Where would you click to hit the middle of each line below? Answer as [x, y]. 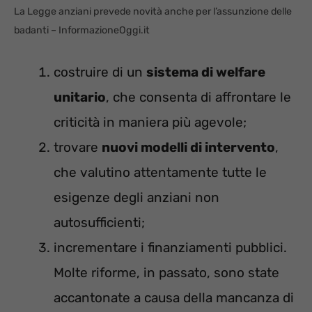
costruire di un [100, 72]
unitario [80, 97]
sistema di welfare [206, 72]
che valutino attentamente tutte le [160, 172]
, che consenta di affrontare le [198, 97]
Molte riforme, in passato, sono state [166, 272]
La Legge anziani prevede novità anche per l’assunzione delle [153, 12]
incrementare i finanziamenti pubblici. [170, 247]
